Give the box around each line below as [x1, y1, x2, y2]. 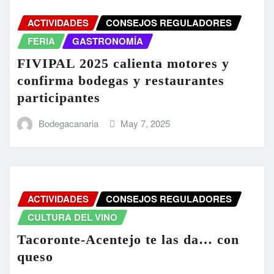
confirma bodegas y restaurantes [17, 72, 224, 88]
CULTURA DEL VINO [28, 210, 117, 224]
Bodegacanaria [38, 116, 98, 130]
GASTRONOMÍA [72, 34, 143, 48]
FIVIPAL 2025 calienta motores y [17, 55, 229, 71]
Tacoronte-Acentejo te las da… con [17, 232, 239, 248]
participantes [17, 89, 100, 105]
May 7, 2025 [120, 116, 171, 130]
